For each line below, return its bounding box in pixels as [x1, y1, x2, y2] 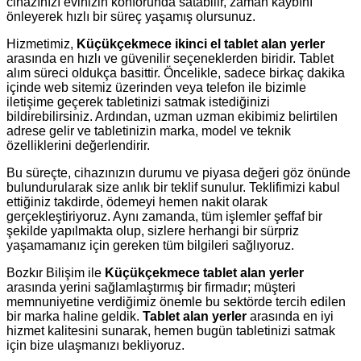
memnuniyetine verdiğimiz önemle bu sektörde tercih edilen [6, 294, 346, 309]
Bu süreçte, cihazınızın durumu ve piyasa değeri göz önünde [6, 165, 351, 180]
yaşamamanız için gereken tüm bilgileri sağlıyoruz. [6, 238, 294, 252]
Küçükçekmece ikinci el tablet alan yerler [77, 36, 325, 51]
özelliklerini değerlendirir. [6, 138, 150, 152]
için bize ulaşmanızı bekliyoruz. [6, 338, 185, 352]
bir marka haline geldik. [6, 309, 143, 323]
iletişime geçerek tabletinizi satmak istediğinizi [6, 94, 270, 109]
